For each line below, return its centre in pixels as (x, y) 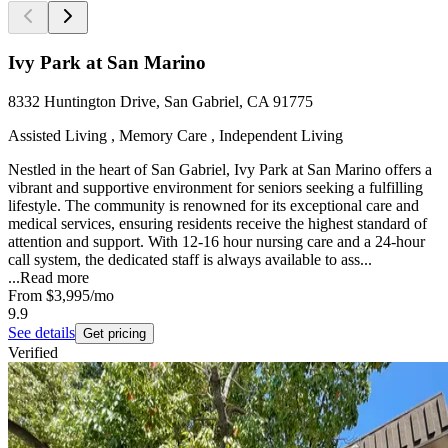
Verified (33, 353)
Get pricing (114, 334)
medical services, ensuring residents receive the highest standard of (217, 224)
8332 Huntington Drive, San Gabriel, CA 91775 (160, 102)
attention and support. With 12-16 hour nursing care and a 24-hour (216, 242)
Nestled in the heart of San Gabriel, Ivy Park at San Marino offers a (220, 170)
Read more (54, 278)
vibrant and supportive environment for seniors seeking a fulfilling (215, 188)
